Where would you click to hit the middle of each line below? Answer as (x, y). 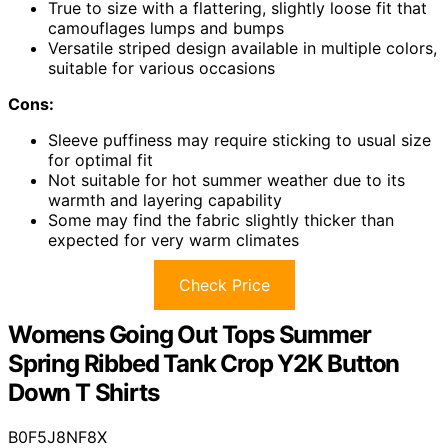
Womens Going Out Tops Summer (189, 334)
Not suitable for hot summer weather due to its (226, 179)
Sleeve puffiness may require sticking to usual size (239, 139)
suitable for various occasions (161, 67)
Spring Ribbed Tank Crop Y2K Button (204, 363)
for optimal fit (100, 159)
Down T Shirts (83, 392)
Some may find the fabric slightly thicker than (221, 219)
